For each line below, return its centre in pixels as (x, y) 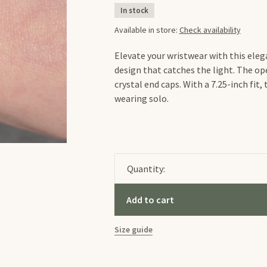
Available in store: (147, 30)
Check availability (210, 30)
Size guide (133, 229)
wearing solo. (141, 98)
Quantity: (146, 169)
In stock (134, 10)
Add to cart (150, 200)
